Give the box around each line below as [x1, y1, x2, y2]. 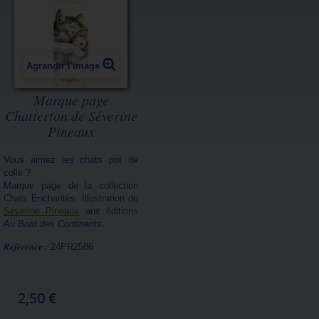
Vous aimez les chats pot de [4, 155, 138, 165]
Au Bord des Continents [4, 219, 102, 229]
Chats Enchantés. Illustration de [4, 193, 138, 204]
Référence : [4, 240, 48, 253]
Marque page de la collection [4, 180, 138, 191]
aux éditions [79, 206, 139, 216]
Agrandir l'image [26, 61, 100, 71]
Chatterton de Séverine [4, 106, 137, 125]
